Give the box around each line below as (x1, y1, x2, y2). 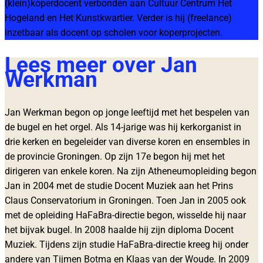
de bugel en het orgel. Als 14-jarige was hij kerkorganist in (5, 122, 241, 133)
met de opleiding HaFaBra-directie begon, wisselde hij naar (5, 210, 246, 221)
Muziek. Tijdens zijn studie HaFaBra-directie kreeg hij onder (5, 239, 248, 251)
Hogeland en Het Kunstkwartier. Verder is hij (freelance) (5, 12, 232, 23)
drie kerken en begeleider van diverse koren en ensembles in (5, 136, 250, 148)
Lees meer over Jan (5, 52, 197, 78)
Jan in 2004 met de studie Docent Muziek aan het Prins (5, 180, 233, 192)
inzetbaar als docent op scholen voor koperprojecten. (5, 26, 222, 38)
